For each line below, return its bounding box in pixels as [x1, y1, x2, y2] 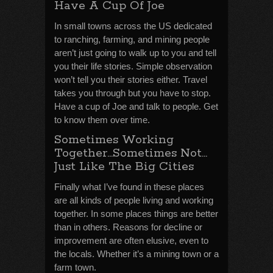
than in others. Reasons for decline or [54, 222, 202, 232]
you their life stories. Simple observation [54, 61, 212, 71]
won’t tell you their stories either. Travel [54, 74, 207, 85]
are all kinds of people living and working [54, 195, 213, 205]
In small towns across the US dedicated [54, 21, 212, 31]
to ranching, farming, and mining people [54, 34, 210, 44]
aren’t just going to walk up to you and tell [54, 48, 216, 58]
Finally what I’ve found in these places [54, 182, 204, 192]
